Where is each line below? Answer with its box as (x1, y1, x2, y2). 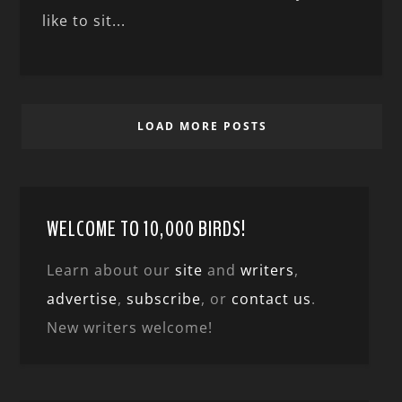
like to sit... (42, 10, 127, 31)
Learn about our (47, 259, 176, 280)
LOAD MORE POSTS (136, 118, 267, 134)
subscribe (127, 288, 202, 309)
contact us (232, 288, 312, 309)
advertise (47, 288, 118, 309)
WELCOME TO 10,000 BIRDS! (47, 214, 247, 243)
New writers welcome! (47, 317, 214, 337)
